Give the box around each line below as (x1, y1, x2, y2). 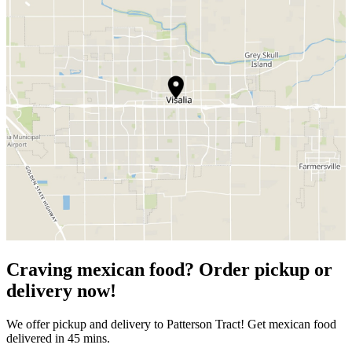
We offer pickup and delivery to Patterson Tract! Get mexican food (6, 317, 336, 331)
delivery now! (6, 280, 116, 301)
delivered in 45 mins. (6, 331, 110, 345)
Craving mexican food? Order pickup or (6, 258, 332, 280)
